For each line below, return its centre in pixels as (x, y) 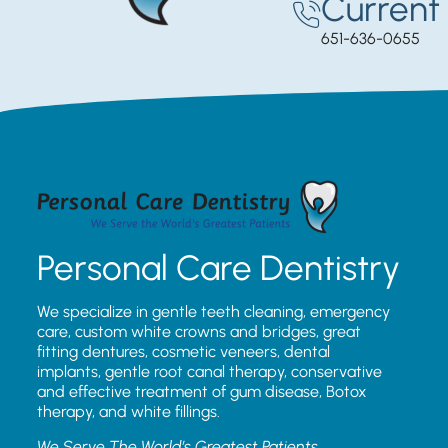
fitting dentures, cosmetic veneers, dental (183, 352)
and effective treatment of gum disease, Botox (202, 392)
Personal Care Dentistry (218, 268)
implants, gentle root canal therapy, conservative (209, 372)
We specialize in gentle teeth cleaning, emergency (213, 312)
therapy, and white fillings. (128, 412)
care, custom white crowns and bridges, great (199, 332)
